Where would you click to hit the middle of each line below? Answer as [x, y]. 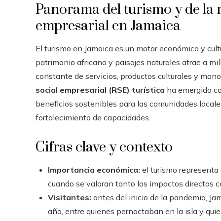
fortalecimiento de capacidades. [93, 118]
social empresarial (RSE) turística [100, 90]
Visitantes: [70, 198]
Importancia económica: [94, 170]
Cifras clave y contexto [104, 147]
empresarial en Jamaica [108, 26]
